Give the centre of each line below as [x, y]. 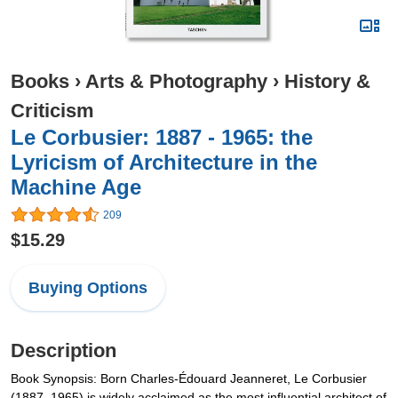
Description [64, 351]
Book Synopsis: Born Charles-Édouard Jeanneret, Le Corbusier [189, 379]
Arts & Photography [176, 81]
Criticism [52, 111]
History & [327, 81]
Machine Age [76, 187]
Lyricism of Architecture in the [164, 162]
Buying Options [88, 288]
